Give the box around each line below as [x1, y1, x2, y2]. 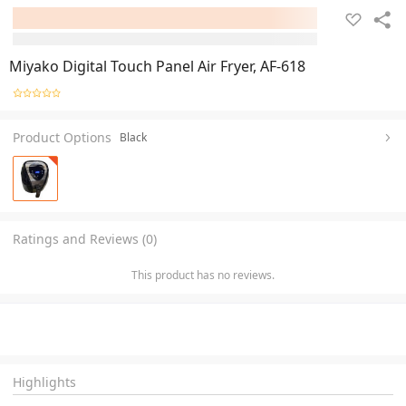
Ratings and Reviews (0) [13, 229, 157, 247]
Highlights [13, 372, 76, 391]
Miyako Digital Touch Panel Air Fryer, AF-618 [9, 56, 305, 76]
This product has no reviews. [131, 266, 275, 283]
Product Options [13, 128, 111, 146]
